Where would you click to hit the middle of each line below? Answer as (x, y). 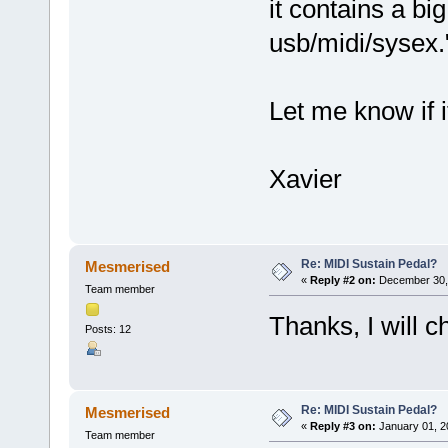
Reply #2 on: (342, 279)
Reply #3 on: (342, 425)
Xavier (305, 179)
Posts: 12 (107, 328)
